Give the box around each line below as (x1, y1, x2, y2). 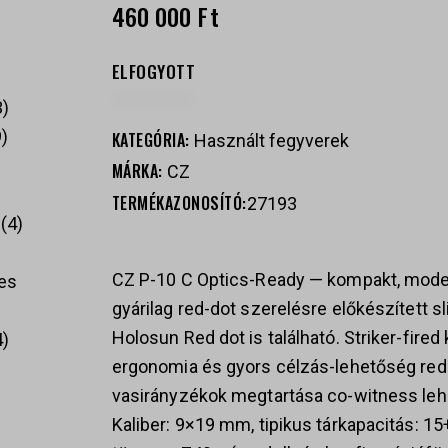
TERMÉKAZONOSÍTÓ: (111, 191, 247, 216)
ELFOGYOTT (111, 59, 196, 85)
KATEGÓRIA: (111, 128, 195, 153)
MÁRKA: (111, 159, 168, 184)
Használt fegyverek (194, 130, 350, 152)
